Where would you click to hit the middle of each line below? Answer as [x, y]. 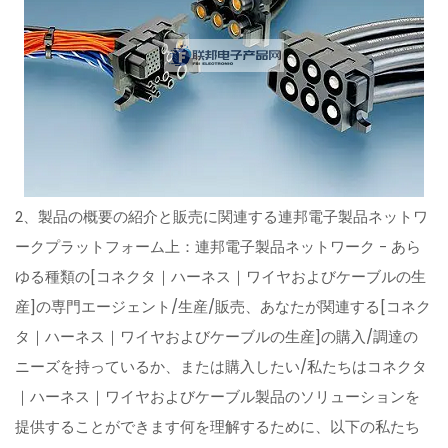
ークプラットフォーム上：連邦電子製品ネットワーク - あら [218, 247]
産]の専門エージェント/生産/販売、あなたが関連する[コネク [223, 307]
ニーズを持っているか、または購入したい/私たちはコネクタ [221, 367]
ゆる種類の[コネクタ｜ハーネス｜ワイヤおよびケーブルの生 [221, 277]
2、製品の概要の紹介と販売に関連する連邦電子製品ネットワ [222, 217]
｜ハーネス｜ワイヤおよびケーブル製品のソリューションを [218, 397]
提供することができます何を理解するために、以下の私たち [218, 427]
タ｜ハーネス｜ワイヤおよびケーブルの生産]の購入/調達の [217, 337]
